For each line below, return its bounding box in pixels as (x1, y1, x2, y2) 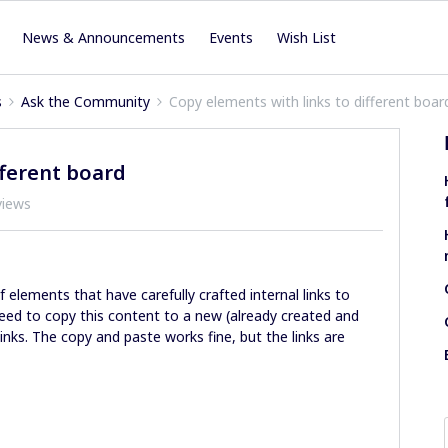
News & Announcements (22, 28, 186, 47)
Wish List (277, 28, 337, 47)
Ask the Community (21, 92, 150, 111)
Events (209, 28, 254, 47)
